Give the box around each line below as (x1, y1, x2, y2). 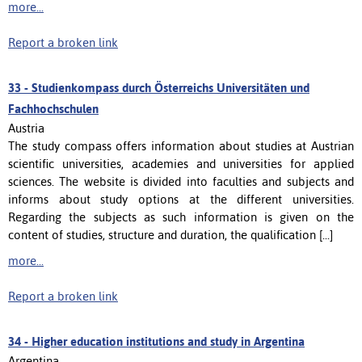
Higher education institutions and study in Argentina (32, 334, 305, 348)
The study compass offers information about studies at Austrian (8, 138, 354, 153)
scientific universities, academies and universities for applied (8, 156, 354, 170)
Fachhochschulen (8, 101, 99, 116)
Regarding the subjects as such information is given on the (8, 209, 354, 224)
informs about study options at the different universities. (8, 192, 354, 206)
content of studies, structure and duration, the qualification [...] (8, 227, 333, 242)
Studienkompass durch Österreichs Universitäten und (32, 80, 309, 95)
